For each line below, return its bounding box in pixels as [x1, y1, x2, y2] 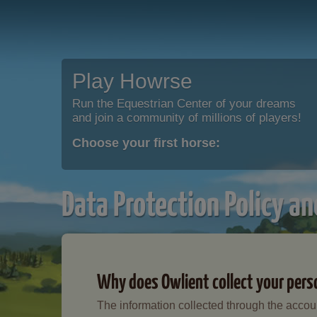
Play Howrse [72, 69, 192, 93]
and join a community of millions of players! [72, 111, 301, 125]
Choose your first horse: [72, 136, 220, 150]
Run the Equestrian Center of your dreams [72, 97, 296, 110]
